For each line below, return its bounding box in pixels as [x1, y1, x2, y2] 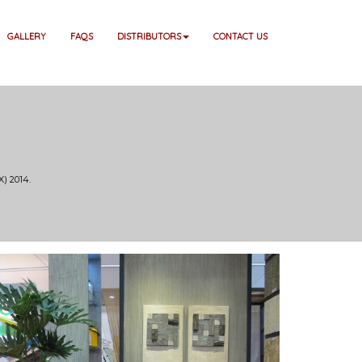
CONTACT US [213, 31, 267, 42]
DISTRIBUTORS [117, 31, 181, 42]
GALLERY [7, 31, 46, 42]
